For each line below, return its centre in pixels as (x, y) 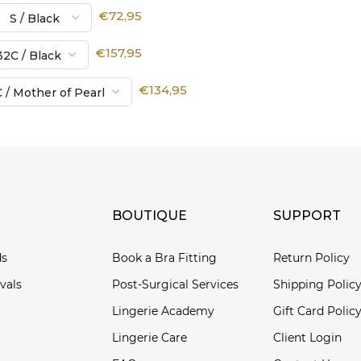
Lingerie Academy (163, 311)
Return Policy (311, 257)
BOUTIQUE (149, 215)
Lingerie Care (149, 337)
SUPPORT (307, 215)
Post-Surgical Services (175, 284)
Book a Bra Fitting (164, 257)
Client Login (307, 337)
